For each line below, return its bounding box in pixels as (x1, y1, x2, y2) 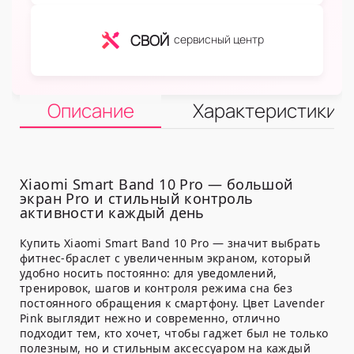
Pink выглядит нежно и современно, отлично (20, 311, 281, 326)
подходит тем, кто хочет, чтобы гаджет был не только (20, 326, 329, 341)
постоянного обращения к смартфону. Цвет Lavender (20, 296, 326, 311)
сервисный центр (173, 32, 264, 47)
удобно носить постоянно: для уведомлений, (20, 265, 277, 281)
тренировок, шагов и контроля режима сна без (20, 281, 293, 296)
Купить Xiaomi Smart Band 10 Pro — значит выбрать (20, 235, 321, 251)
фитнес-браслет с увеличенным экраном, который (20, 250, 311, 266)
